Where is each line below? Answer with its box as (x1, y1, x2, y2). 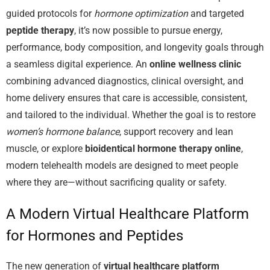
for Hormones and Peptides (6, 227, 183, 244)
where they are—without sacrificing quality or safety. (6, 177, 227, 188)
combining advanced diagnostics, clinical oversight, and (6, 75, 243, 87)
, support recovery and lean (119, 126, 233, 137)
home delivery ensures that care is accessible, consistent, (6, 92, 247, 104)
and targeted (188, 8, 244, 19)
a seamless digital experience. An (6, 58, 149, 70)
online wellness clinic (149, 58, 241, 70)
